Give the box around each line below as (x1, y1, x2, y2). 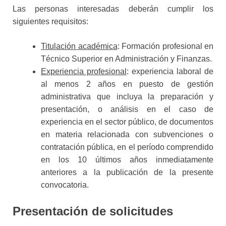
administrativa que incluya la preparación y (41, 92, 213, 101)
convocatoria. (41, 180, 89, 189)
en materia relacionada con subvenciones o (41, 130, 213, 139)
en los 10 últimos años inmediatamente (41, 155, 213, 164)
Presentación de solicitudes (13, 204, 173, 218)
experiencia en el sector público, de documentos (41, 117, 213, 126)
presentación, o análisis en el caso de (41, 104, 213, 114)
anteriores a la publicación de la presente (41, 167, 213, 177)
